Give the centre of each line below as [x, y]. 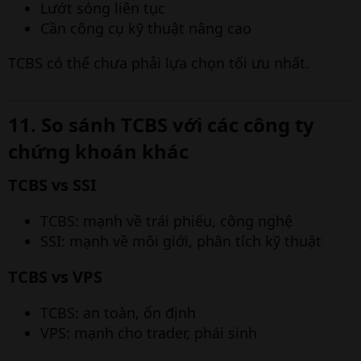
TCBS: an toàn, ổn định [118, 313]
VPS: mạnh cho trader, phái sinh [149, 333]
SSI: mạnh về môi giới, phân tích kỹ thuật [181, 241]
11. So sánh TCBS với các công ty [161, 124]
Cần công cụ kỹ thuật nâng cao [146, 28]
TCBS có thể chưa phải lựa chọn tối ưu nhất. [159, 63]
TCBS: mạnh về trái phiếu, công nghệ [166, 221]
